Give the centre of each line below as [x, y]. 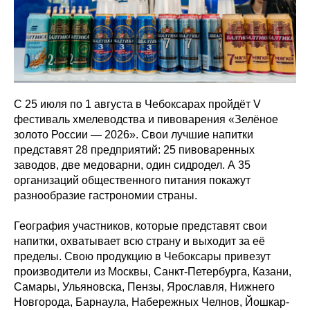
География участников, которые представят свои [140, 226]
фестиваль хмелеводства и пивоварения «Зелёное [146, 119]
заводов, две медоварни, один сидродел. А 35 [132, 165]
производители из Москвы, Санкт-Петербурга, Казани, [153, 271]
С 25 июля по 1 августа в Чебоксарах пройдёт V [137, 104]
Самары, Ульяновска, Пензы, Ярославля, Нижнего [144, 286]
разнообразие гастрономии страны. [106, 195]
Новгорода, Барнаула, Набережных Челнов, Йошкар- [152, 302]
